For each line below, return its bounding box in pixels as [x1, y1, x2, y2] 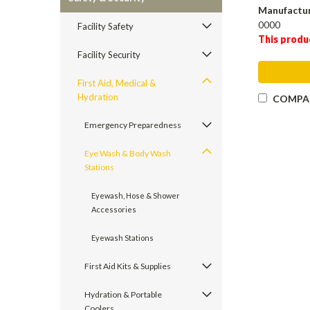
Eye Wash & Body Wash [84, 148, 171, 158]
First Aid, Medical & [77, 77, 156, 89]
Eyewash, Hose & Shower [91, 191, 180, 200]
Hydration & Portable [84, 289, 162, 300]
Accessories [91, 205, 136, 214]
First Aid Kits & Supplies [84, 261, 171, 271]
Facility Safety [77, 21, 134, 32]
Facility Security [77, 49, 140, 60]
